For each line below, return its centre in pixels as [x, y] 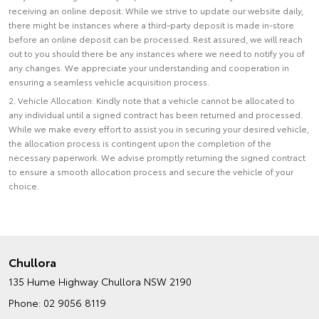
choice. [24, 185]
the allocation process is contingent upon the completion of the [140, 143]
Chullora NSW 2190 [146, 281]
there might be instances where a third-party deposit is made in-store [151, 25]
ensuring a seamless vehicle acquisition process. [109, 82]
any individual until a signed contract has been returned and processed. [156, 114]
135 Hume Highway [53, 281]
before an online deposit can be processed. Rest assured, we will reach [156, 39]
